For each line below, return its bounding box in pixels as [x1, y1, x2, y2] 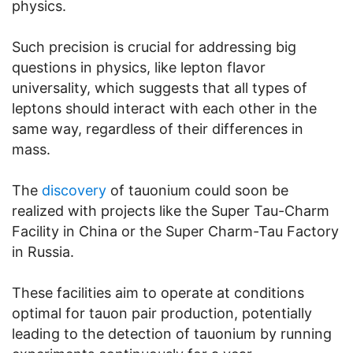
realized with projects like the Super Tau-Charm [12, 202, 329, 219]
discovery [42, 181, 106, 199]
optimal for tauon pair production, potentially [12, 304, 312, 321]
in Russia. [12, 243, 74, 260]
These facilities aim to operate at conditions [12, 284, 304, 301]
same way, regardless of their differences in [12, 120, 303, 137]
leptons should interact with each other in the [12, 99, 317, 117]
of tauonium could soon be [106, 181, 288, 199]
